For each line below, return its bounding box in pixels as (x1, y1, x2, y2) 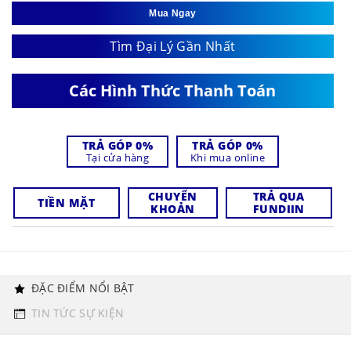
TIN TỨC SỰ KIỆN (31, 306, 125, 321)
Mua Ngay (149, 8, 197, 20)
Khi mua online (190, 150, 266, 165)
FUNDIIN (252, 201, 305, 217)
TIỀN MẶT (38, 195, 96, 211)
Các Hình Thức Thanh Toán (69, 80, 277, 102)
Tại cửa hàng (85, 150, 150, 165)
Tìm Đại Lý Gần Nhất (110, 38, 236, 56)
